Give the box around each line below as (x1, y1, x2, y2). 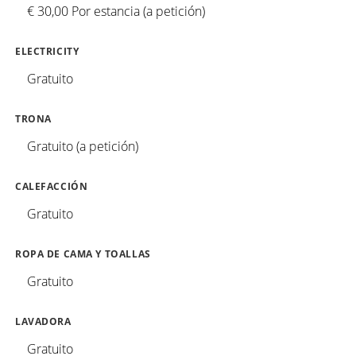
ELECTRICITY (15, 44, 79, 57)
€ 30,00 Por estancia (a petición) (27, 2, 205, 20)
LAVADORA (15, 315, 72, 327)
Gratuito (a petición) (27, 137, 138, 155)
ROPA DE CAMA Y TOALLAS (15, 247, 151, 260)
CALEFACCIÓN (15, 180, 88, 192)
